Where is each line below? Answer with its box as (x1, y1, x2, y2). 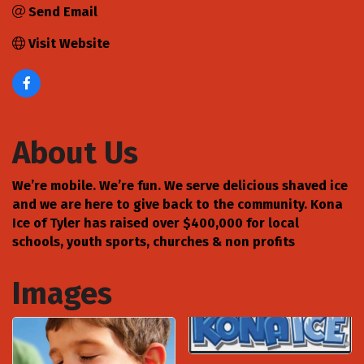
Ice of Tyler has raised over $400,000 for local (12, 214, 299, 231)
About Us (12, 133, 138, 171)
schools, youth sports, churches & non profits (12, 233, 295, 249)
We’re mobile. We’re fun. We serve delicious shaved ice (12, 177, 348, 193)
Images (12, 274, 112, 312)
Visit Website (28, 35, 110, 51)
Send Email (28, 3, 97, 19)
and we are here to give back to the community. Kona (12, 196, 343, 212)
